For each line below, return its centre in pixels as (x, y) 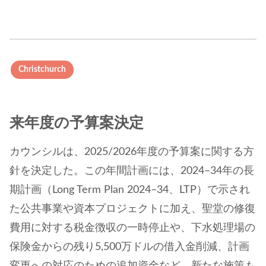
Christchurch (42, 69)
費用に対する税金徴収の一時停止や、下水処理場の (132, 228)
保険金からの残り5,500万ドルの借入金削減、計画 (129, 247)
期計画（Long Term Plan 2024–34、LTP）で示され (130, 190)
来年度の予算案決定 (77, 123)
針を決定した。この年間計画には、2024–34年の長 (132, 171)
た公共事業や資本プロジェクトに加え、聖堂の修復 (132, 209)
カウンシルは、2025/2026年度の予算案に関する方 (132, 152)
